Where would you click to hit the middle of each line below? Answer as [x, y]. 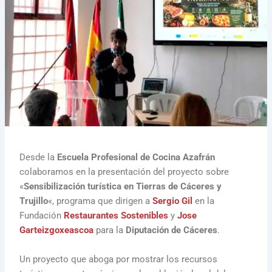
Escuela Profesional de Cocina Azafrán [136, 158]
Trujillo [34, 201]
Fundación [42, 216]
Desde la [39, 158]
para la [110, 230]
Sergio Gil [173, 201]
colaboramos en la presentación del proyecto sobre [124, 172]
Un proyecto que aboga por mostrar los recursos [119, 259]
